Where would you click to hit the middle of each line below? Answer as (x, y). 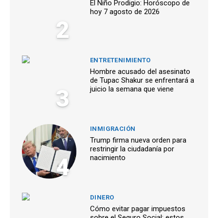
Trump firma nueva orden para (138, 140)
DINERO (102, 198)
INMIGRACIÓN (113, 129)
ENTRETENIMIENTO (120, 60)
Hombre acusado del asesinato (140, 72)
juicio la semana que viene (132, 89)
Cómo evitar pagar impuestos (138, 209)
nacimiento (108, 158)
